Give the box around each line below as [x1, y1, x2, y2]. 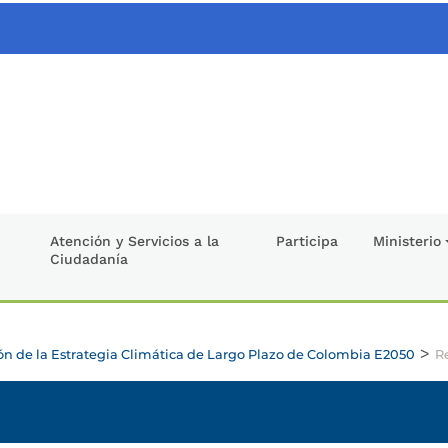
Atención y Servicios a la [50, 232, 220, 249]
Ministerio [373, 232, 442, 249]
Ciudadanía [50, 250, 129, 267]
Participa [275, 232, 338, 249]
